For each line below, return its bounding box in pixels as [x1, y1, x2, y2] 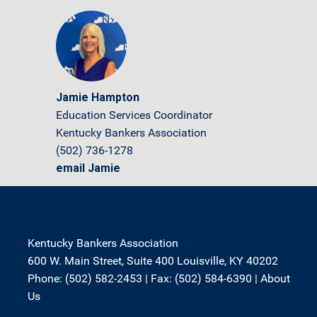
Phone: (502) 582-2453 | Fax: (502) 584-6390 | [28, 272, 260, 285]
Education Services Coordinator [56, 108, 212, 122]
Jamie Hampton [56, 91, 139, 104]
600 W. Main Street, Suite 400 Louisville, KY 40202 [28, 254, 278, 267]
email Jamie [56, 161, 120, 175]
